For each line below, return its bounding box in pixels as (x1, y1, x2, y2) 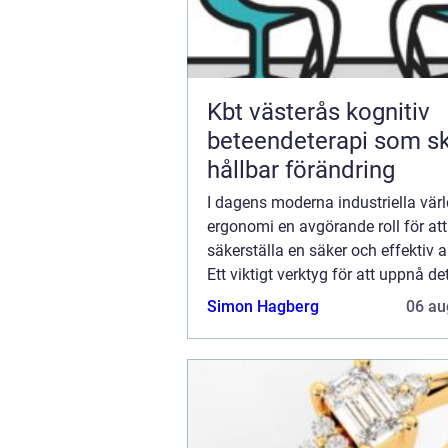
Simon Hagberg (207, 296, 319, 316)
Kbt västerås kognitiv (207, 97, 346, 126)
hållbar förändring (207, 155, 395, 184)
